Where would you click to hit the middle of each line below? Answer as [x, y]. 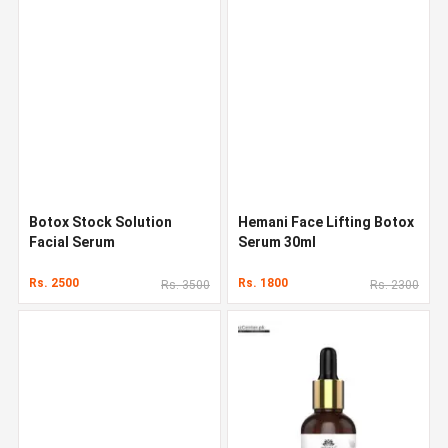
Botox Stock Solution [100, 221]
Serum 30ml [277, 241]
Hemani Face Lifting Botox [326, 221]
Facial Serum [72, 241]
